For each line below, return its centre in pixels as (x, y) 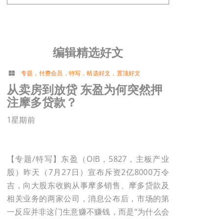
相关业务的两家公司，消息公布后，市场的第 (88, 199)
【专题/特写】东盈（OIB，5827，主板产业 (88, 159)
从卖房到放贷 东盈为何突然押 (85, 89)
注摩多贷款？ (42, 102)
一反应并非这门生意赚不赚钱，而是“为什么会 (88, 212)
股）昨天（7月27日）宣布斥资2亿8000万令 (88, 172)
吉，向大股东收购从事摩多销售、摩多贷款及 (88, 186)
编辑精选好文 (88, 52)
